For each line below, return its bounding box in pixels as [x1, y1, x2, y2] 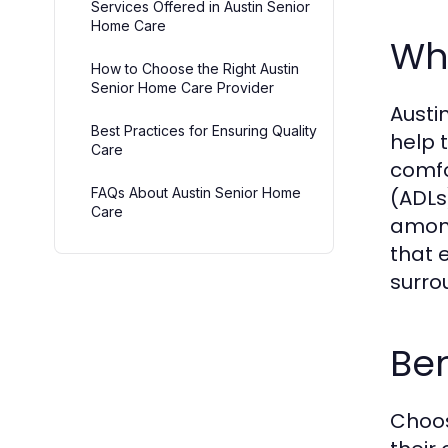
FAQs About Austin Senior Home [91, 183, 301, 201]
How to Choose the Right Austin [91, 59, 299, 77]
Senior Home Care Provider [91, 78, 274, 96]
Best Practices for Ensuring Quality [91, 121, 317, 139]
